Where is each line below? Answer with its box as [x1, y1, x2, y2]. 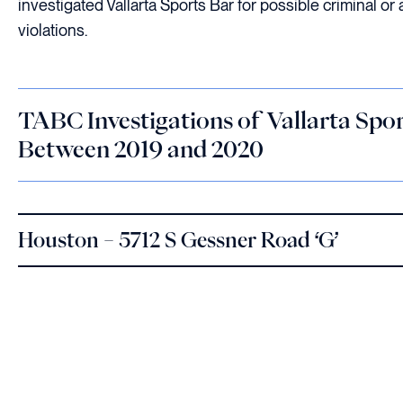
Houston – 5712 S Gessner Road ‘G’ [18, 228, 338, 250]
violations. [18, 20, 87, 40]
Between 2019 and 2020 [18, 137, 264, 160]
